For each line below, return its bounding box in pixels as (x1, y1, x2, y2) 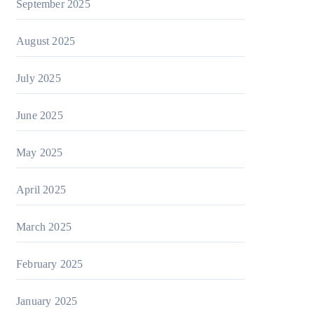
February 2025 (16, 258, 83, 270)
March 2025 (16, 221, 71, 233)
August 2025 (16, 35, 76, 47)
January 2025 (16, 295, 78, 307)
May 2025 (16, 146, 63, 158)
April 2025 (16, 184, 66, 196)
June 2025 (16, 109, 63, 121)
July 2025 (16, 72, 61, 84)
